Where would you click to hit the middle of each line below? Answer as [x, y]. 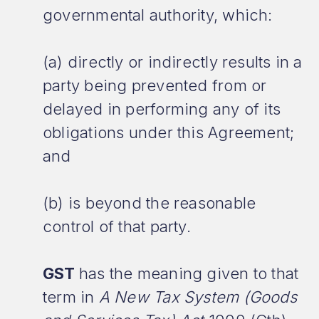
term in [71, 297]
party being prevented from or [155, 85]
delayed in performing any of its [162, 109]
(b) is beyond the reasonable [150, 203]
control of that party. [117, 226]
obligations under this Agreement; [169, 132]
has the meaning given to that [189, 273]
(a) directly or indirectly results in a [173, 62]
